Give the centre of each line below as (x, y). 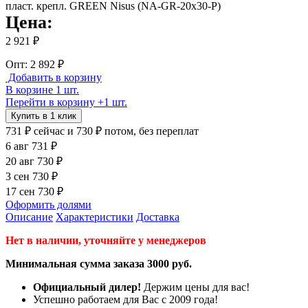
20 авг (21, 161)
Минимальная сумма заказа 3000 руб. (99, 263)
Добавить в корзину (54, 77)
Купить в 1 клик (44, 115)
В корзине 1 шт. (42, 89)
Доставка (158, 217)
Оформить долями (48, 204)
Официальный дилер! (87, 287)
